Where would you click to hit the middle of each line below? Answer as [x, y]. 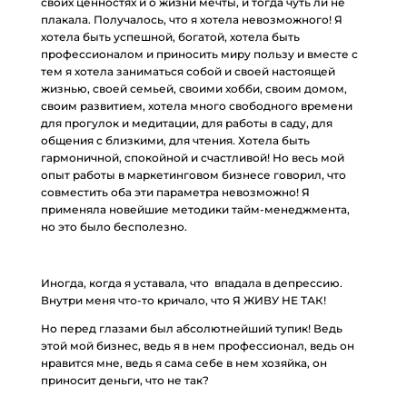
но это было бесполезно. [114, 227]
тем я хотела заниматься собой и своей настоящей [188, 71]
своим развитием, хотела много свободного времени [196, 106]
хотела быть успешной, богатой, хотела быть [170, 37]
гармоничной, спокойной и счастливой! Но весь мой [192, 158]
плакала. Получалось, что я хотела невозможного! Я [191, 20]
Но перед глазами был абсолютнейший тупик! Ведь [191, 328]
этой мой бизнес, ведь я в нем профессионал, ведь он [197, 346]
